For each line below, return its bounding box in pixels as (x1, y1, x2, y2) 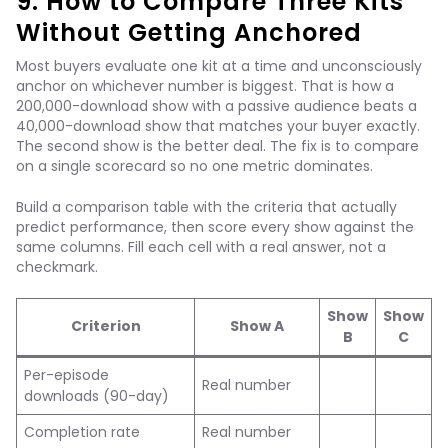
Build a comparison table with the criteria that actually (16, 197, 397, 217)
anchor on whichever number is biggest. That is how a (16, 76, 394, 96)
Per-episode (24, 365, 109, 385)
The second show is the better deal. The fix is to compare (16, 136, 419, 156)
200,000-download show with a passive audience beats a (16, 96, 417, 116)
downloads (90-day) (24, 386, 169, 406)
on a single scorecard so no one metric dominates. (16, 156, 373, 176)
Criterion (70, 316, 141, 336)
